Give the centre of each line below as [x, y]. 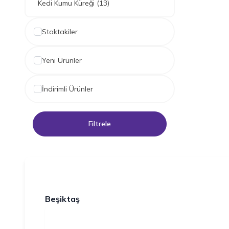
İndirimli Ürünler [67, 89]
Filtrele [100, 124]
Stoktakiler [60, 31]
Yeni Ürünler [62, 60]
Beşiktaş [62, 199]
